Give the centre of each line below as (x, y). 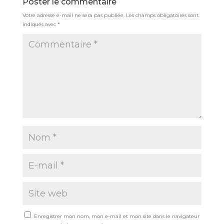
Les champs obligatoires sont (162, 15)
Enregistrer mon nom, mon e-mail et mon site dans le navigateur (116, 216)
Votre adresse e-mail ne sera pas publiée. (73, 15)
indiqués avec (40, 24)
